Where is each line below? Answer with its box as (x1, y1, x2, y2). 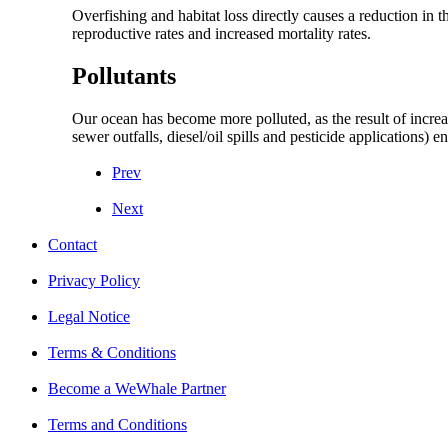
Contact (48, 235, 97, 253)
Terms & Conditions (48, 343, 176, 361)
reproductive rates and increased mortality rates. (72, 25, 371, 43)
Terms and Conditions (48, 415, 187, 433)
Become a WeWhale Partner (48, 379, 226, 397)
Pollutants (72, 62, 176, 89)
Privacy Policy (48, 271, 140, 289)
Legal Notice (48, 307, 130, 325)
